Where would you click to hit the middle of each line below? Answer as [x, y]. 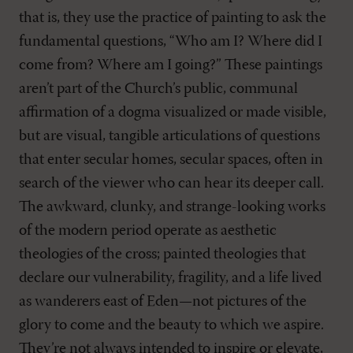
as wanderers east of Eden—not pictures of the [163, 301]
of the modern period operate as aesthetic [148, 230]
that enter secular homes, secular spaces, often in [171, 160]
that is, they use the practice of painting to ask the [173, 18]
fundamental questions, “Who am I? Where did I [171, 41]
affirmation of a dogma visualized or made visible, [173, 112]
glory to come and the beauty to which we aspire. [171, 325]
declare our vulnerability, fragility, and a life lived [170, 278]
